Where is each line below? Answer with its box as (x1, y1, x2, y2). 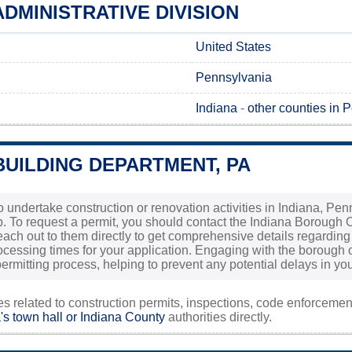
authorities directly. (165, 310, 272, 324)
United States (196, 39, 271, 53)
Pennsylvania (196, 70, 272, 84)
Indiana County (80, 310, 165, 324)
